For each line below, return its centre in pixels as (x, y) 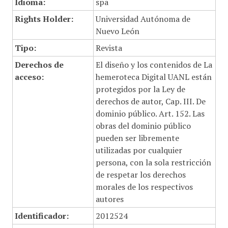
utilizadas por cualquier (139, 150)
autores (109, 199)
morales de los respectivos (144, 187)
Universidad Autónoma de (143, 19)
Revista (109, 48)
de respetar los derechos (140, 175)
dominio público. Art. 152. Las (150, 113)
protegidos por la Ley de (140, 89)
